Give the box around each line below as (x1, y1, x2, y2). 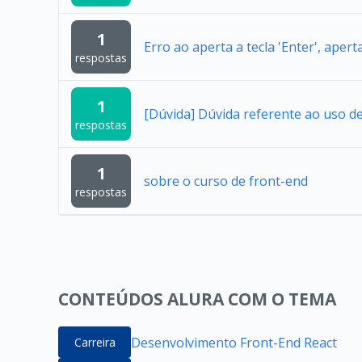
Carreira (74, 335, 116, 350)
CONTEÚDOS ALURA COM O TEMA (58, 288, 336, 310)
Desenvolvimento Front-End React (131, 333, 337, 351)
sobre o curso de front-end (143, 172, 308, 190)
